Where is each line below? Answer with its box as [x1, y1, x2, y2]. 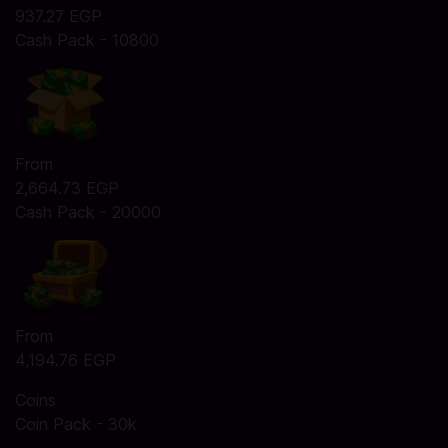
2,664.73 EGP [15, 178, 119, 198]
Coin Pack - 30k [15, 414, 137, 434]
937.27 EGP [15, 6, 102, 26]
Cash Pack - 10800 [15, 30, 159, 50]
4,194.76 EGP [15, 350, 116, 370]
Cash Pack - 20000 [15, 202, 161, 222]
